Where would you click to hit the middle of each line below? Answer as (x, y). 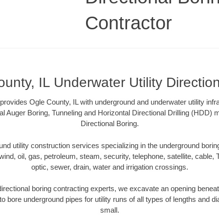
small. (109, 210)
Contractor (129, 23)
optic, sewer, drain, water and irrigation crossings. (109, 167)
